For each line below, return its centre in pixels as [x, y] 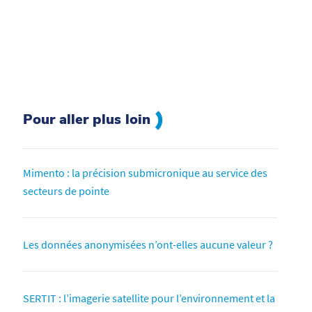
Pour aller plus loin [89, 119]
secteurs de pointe [67, 190]
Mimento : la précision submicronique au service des [146, 172]
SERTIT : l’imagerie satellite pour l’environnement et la [149, 298]
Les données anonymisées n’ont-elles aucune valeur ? [148, 244]
